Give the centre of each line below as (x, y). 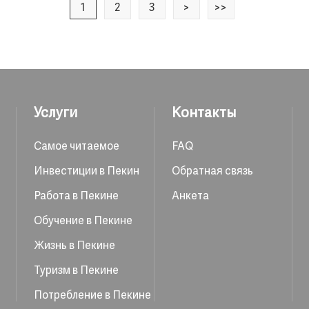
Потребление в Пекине (92, 296)
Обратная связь (212, 172)
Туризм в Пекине (76, 271)
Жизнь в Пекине (74, 246)
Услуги (56, 113)
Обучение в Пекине (83, 221)
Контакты (204, 113)
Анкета (190, 197)
